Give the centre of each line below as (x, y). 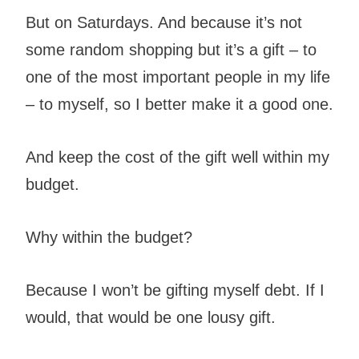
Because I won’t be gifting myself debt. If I (175, 290)
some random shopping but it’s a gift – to (171, 50)
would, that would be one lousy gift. (151, 318)
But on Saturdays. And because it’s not (164, 23)
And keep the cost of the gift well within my (177, 157)
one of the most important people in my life (178, 77)
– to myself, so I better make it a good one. (179, 105)
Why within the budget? (109, 238)
